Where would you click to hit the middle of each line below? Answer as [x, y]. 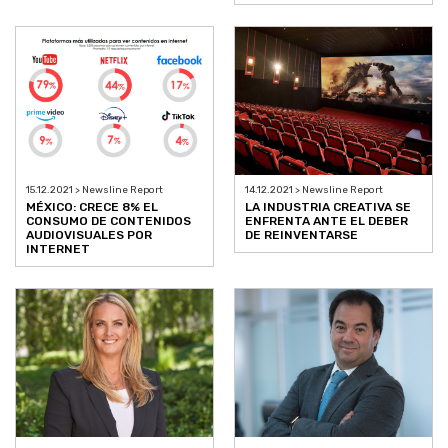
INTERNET [58, 248]
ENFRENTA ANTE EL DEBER [326, 220]
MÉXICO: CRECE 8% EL [92, 206]
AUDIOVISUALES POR [89, 234]
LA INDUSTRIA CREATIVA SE [328, 206]
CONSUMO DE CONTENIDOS [108, 220]
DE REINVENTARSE [301, 234]
